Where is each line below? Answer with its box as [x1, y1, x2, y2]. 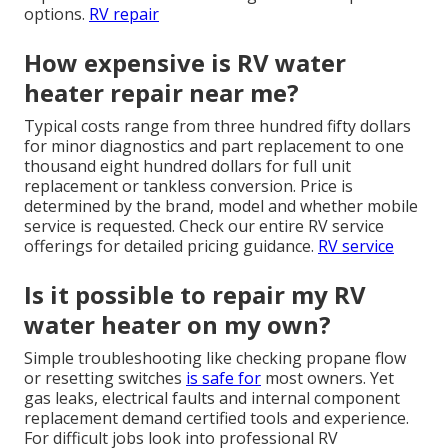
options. [24, 2, 89, 25]
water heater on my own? [24, 307, 331, 341]
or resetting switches [24, 366, 186, 389]
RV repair [89, 2, 159, 25]
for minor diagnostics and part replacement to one [24, 134, 404, 157]
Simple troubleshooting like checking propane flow [24, 346, 406, 369]
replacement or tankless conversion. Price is [24, 174, 353, 197]
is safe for [186, 366, 261, 389]
